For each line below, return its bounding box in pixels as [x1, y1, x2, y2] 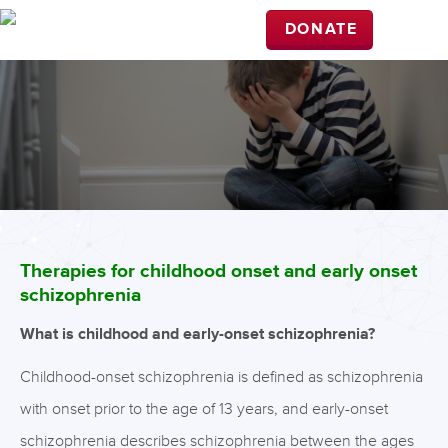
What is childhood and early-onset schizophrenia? [20, 324, 375, 345]
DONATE [284, 19, 358, 40]
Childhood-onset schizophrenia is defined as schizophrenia [20, 367, 423, 387]
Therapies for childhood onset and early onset [20, 260, 417, 284]
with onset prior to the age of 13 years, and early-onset [20, 399, 388, 419]
